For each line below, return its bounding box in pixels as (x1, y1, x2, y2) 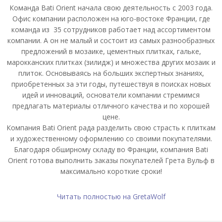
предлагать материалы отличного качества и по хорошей (12, 101, 210, 111)
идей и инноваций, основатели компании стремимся (22, 90, 200, 100)
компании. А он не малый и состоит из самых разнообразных (7, 36, 215, 45)
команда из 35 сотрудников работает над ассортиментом (11, 25, 211, 34)
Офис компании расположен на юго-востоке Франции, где (12, 14, 210, 23)
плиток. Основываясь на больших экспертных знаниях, (18, 68, 204, 78)
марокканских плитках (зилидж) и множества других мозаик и (6, 57, 216, 67)
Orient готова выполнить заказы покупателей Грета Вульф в (7, 156, 215, 165)
